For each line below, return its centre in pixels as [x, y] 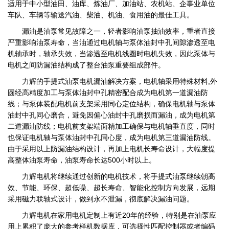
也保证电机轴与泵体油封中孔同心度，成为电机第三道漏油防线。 [111, 138]
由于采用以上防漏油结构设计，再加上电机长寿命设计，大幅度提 [111, 149]
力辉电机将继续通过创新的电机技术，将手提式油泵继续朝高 [119, 176]
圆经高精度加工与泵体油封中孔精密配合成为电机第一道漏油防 [108, 93]
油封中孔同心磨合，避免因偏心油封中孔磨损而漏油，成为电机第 [111, 115]
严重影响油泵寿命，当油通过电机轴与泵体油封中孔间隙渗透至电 [111, 42]
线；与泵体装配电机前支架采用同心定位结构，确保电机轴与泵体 [111, 104]
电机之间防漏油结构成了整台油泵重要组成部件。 [86, 65]
